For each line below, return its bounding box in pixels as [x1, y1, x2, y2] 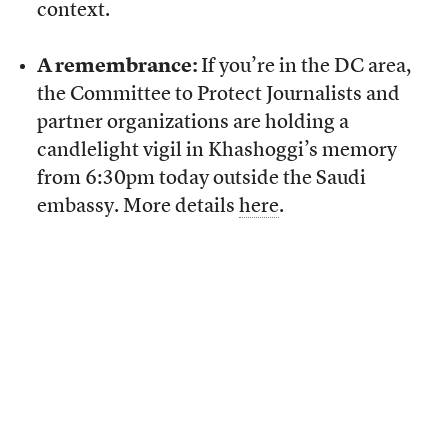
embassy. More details [36, 197, 239, 218]
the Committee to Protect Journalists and [36, 85, 400, 106]
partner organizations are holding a [36, 113, 349, 134]
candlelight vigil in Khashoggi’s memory [36, 141, 397, 162]
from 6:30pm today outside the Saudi [36, 169, 366, 190]
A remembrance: [36, 57, 201, 78]
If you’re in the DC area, [200, 57, 411, 78]
